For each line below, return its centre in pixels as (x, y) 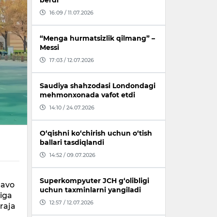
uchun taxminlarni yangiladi (90, 190)
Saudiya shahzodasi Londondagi (98, 86)
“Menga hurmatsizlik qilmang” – (97, 39)
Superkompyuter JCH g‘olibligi (94, 181)
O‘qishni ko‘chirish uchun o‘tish (96, 133)
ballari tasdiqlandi (72, 143)
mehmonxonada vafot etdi (87, 95)
